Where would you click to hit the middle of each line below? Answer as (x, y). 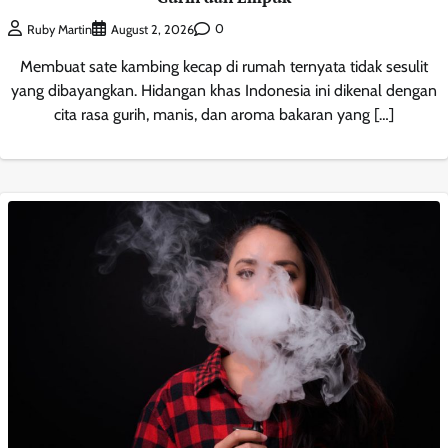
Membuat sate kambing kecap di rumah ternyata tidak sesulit (224, 66)
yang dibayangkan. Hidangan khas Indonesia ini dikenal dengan (224, 90)
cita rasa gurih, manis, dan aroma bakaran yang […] (224, 114)
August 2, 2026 (152, 29)
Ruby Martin (59, 29)
